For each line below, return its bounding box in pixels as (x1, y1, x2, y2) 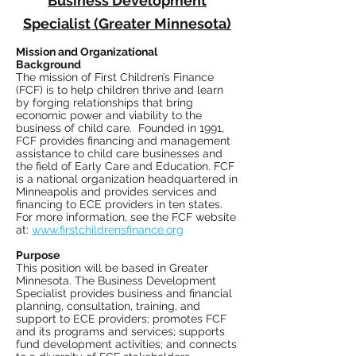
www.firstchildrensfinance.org (32, 223, 184, 236)
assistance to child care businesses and (16, 147, 222, 160)
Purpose (16, 249, 60, 261)
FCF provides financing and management (16, 134, 230, 147)
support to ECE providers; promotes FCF (16, 312, 226, 325)
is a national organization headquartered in (16, 172, 238, 185)
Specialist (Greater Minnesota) (23, 15, 231, 32)
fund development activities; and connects (16, 338, 237, 350)
